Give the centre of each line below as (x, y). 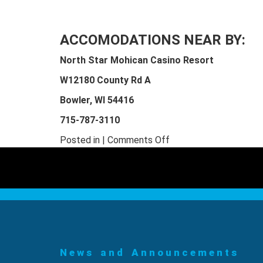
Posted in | (84, 140)
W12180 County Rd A (105, 80)
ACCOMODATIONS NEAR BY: (153, 40)
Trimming (188, 210)
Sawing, (185, 168)
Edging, (184, 182)
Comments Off (139, 140)
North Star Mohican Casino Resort (137, 60)
